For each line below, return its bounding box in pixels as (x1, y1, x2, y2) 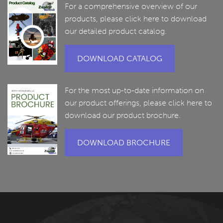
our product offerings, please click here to (65, 98, 212, 108)
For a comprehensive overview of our (65, 1, 197, 11)
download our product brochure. (65, 111, 181, 120)
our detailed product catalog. (65, 26, 167, 36)
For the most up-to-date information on (65, 86, 204, 96)
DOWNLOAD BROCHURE (77, 138, 170, 148)
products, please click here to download (65, 14, 207, 24)
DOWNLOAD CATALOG (77, 54, 162, 64)
